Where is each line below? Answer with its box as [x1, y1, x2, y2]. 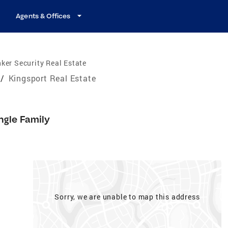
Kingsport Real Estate [8, 72, 96, 83]
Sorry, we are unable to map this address [54, 191, 200, 202]
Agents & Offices [16, 12, 71, 20]
